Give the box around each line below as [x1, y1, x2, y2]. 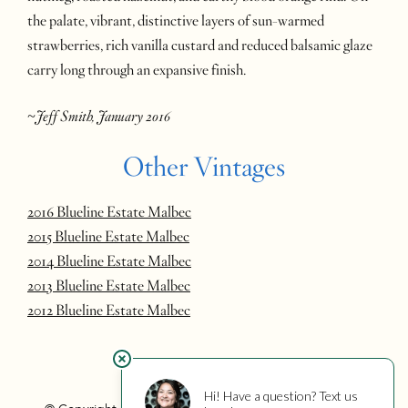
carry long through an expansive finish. [27, 61, 246, 80]
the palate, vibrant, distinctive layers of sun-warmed [27, 12, 324, 31]
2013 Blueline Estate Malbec [27, 276, 190, 295]
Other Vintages [123, 150, 285, 184]
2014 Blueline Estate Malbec [27, 251, 191, 270]
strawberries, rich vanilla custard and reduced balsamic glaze [27, 36, 372, 56]
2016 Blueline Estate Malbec [27, 202, 191, 221]
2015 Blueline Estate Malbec [27, 227, 189, 246]
